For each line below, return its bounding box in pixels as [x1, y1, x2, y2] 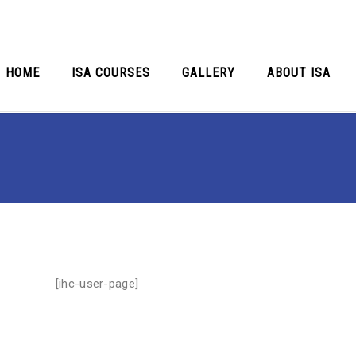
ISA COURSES [72, 65, 150, 80]
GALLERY [182, 65, 235, 80]
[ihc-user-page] [55, 277, 139, 291]
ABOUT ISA [267, 65, 331, 80]
